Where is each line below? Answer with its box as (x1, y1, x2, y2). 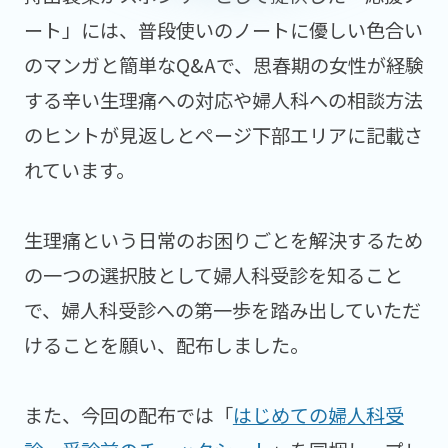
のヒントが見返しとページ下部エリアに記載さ (23, 121, 423, 150)
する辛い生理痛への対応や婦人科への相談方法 (23, 86, 423, 115)
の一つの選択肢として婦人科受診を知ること (23, 261, 403, 290)
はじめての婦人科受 (232, 401, 404, 430)
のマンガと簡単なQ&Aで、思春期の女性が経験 (23, 51, 424, 80)
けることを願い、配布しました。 (23, 331, 309, 360)
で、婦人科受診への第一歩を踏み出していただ (23, 296, 421, 325)
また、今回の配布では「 (23, 401, 233, 430)
